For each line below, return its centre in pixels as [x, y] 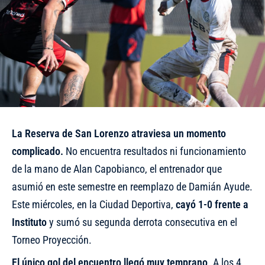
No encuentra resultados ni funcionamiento [155, 151]
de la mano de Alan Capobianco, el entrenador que [117, 169]
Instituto [29, 222]
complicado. [38, 151]
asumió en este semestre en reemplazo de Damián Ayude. [132, 186]
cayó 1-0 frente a [212, 204]
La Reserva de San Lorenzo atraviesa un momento [119, 133]
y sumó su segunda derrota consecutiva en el [142, 222]
